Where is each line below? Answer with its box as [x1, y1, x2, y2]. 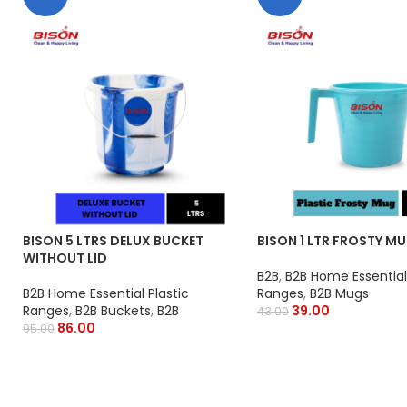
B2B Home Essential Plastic [23, 283, 189, 303]
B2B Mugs [310, 283, 369, 303]
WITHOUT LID [23, 248, 107, 267]
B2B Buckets [75, 301, 151, 320]
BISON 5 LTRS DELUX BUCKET [23, 231, 203, 250]
